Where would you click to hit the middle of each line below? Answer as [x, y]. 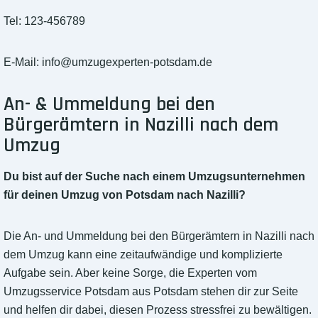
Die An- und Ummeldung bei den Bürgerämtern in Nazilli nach [159, 236]
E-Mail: [23, 62]
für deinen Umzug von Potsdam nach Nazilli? [125, 195]
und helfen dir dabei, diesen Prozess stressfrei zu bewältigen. [158, 310]
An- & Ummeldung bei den [109, 105]
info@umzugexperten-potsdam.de [127, 62]
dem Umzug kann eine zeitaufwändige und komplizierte [143, 255]
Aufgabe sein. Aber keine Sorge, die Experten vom [130, 273]
